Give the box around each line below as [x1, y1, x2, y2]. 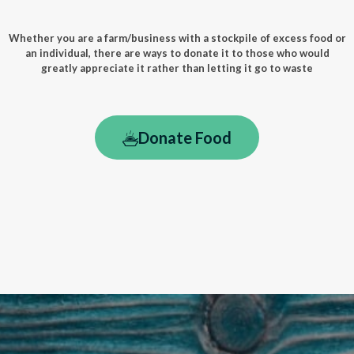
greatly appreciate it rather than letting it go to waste [41, 62, 313, 75]
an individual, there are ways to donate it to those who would [24, 47, 330, 60]
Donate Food [138, 128, 232, 148]
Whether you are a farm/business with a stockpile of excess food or [8, 32, 346, 45]
